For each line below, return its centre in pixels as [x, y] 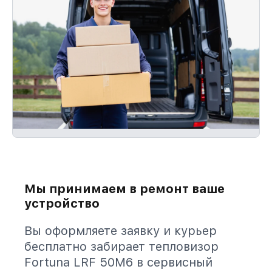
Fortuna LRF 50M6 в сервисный [118, 262]
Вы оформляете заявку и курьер [121, 231]
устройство [62, 203]
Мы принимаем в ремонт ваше [124, 189]
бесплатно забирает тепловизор [121, 246]
